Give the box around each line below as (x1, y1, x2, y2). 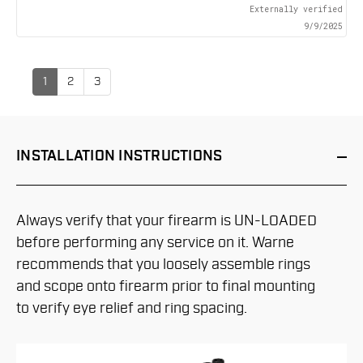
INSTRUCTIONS (115, 147, 223, 166)
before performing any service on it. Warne (16, 233, 294, 253)
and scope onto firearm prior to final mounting (16, 277, 315, 297)
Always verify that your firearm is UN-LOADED (16, 211, 317, 231)
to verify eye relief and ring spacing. (16, 299, 247, 318)
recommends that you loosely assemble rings (16, 255, 310, 275)
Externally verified (249, 4, 343, 15)
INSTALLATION (16, 147, 115, 166)
